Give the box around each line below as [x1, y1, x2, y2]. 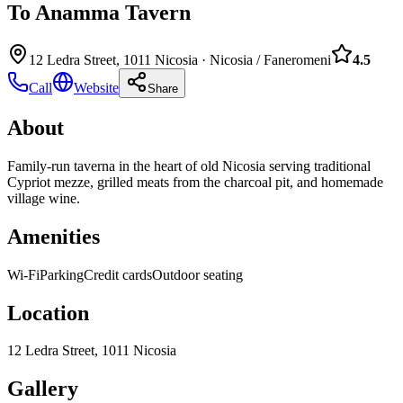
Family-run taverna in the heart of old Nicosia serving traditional [7, 157, 371, 174]
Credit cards [84, 266, 152, 282]
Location [7, 300, 89, 325]
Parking [40, 266, 84, 282]
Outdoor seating [152, 266, 243, 282]
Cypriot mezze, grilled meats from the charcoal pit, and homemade [7, 174, 383, 190]
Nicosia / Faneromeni [210, 52, 331, 67]
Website [74, 80, 119, 95]
